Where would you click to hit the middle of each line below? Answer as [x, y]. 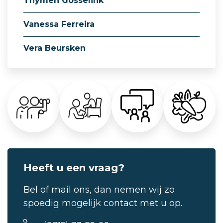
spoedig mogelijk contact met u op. [103, 203]
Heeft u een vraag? [74, 168]
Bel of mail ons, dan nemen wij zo [99, 190]
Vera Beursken [55, 48]
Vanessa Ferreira [59, 24]
